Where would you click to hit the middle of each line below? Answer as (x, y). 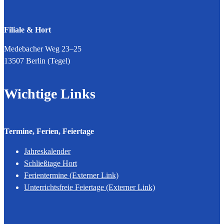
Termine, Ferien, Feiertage (49, 131)
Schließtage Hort (50, 163)
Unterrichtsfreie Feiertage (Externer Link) (89, 187)
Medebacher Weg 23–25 (43, 49)
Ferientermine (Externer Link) (71, 175)
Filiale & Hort (27, 30)
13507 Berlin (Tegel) (37, 61)
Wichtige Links (50, 94)
